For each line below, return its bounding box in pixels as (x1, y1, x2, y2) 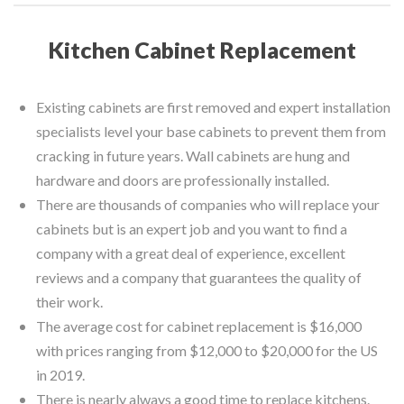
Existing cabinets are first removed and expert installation (36, 97, 390, 115)
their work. (36, 292, 103, 310)
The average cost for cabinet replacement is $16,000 (36, 317, 362, 335)
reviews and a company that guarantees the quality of (36, 268, 362, 286)
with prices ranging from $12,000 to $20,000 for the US (36, 341, 378, 359)
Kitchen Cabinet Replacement (48, 35, 356, 63)
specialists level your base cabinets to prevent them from (36, 122, 386, 140)
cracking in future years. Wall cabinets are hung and (36, 146, 350, 164)
